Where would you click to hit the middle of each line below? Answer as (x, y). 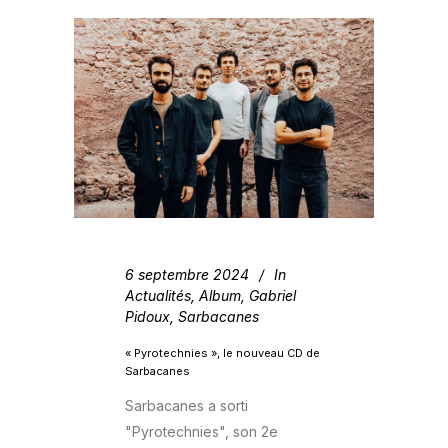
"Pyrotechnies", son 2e (201, 431)
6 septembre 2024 (187, 274)
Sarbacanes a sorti (186, 405)
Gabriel (272, 295)
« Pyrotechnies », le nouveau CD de (222, 352)
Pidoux (147, 316)
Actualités (158, 295)
